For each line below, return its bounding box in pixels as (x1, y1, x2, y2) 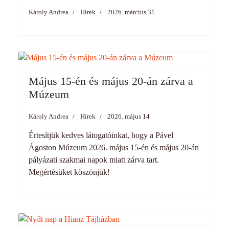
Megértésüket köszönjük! (29, 168, 110, 176)
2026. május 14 (107, 112, 150, 120)
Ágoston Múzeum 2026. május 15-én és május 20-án (29, 143, 199, 152)
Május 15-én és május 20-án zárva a (29, 75, 193, 87)
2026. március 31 (107, 8, 155, 16)
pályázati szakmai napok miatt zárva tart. (29, 155, 159, 164)
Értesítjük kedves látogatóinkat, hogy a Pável (29, 131, 173, 140)
